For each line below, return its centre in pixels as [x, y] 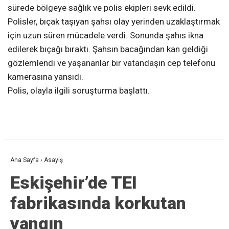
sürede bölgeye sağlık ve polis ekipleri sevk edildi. [102, 8]
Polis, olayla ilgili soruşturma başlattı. [79, 91]
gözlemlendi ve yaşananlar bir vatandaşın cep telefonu [111, 63]
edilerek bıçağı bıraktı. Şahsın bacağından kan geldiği [108, 49]
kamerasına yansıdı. [45, 77]
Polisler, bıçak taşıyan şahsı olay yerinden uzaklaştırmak [114, 22]
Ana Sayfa [25, 160]
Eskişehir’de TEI [74, 183]
